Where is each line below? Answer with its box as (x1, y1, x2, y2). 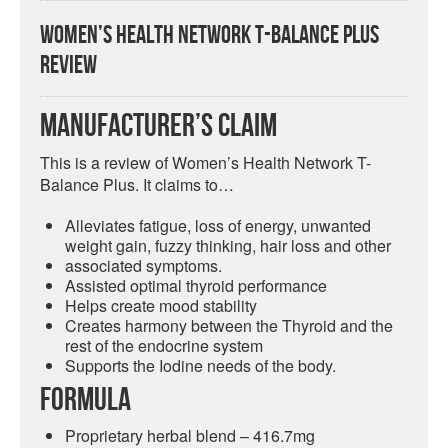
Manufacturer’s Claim (40, 108, 277, 145)
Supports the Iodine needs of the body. (65, 354, 336, 377)
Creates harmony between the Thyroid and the (65, 314, 393, 337)
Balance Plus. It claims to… (40, 173, 234, 196)
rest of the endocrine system (65, 334, 263, 357)
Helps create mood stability (65, 294, 257, 317)
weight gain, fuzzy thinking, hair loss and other (65, 234, 391, 257)
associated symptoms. (65, 254, 222, 277)
